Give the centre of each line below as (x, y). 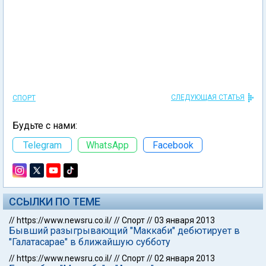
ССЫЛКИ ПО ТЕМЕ (55, 202)
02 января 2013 (185, 258)
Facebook (173, 145)
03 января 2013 (185, 220)
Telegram (42, 145)
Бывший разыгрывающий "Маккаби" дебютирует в (124, 231)
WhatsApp (107, 145)
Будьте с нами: (45, 126)
